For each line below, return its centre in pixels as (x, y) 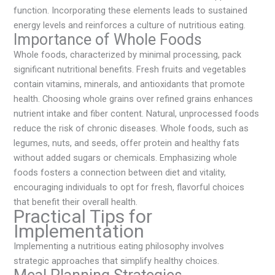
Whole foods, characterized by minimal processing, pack (128, 55)
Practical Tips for (83, 217)
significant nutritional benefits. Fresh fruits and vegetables (130, 70)
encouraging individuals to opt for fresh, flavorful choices (129, 188)
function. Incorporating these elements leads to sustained (131, 11)
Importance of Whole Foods (108, 40)
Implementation (79, 231)
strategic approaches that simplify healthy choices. (117, 261)
